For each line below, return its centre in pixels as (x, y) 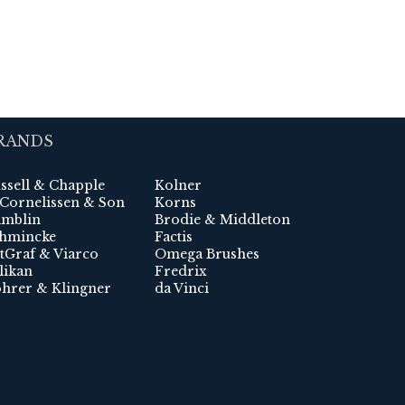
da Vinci (182, 289)
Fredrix (181, 272)
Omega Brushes (207, 254)
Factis (174, 237)
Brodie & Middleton (222, 220)
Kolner (178, 186)
